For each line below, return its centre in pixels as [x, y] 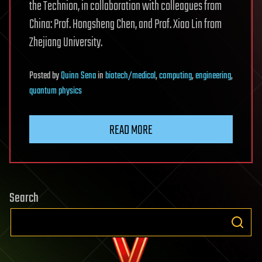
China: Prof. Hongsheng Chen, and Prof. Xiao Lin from [125, 24]
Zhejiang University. [66, 42]
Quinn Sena [78, 76]
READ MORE [131, 130]
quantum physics [56, 91]
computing [175, 76]
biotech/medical [130, 76]
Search [24, 198]
